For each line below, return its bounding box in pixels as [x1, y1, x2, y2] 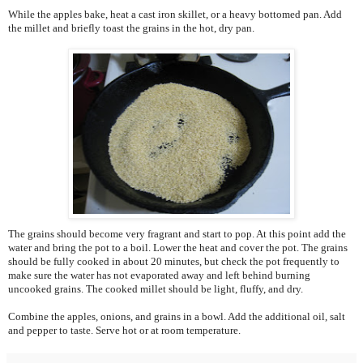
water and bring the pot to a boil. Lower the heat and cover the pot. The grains [8, 241, 348, 254]
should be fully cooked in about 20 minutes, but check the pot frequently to [8, 255, 340, 268]
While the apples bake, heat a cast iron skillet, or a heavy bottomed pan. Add [8, 8, 342, 21]
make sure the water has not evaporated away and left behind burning [8, 269, 310, 282]
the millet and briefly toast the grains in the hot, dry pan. [8, 22, 254, 35]
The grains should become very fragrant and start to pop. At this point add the [8, 228, 346, 241]
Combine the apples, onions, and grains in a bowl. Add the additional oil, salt [8, 310, 345, 323]
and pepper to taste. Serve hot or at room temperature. [8, 324, 241, 337]
